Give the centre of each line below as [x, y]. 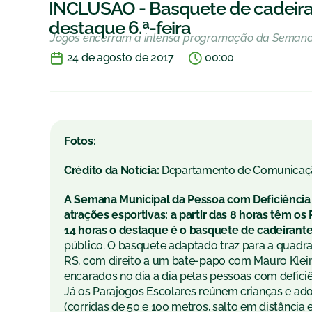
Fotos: [80, 141]
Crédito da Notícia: [113, 171]
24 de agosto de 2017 [120, 58]
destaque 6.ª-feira [120, 28]
